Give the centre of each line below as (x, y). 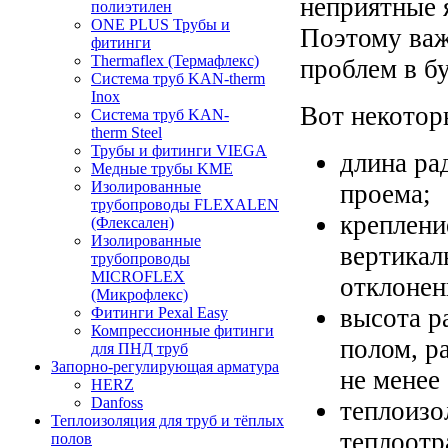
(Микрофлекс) (139, 294)
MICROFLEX (138, 276)
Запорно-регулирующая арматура (165, 366)
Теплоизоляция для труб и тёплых (167, 420)
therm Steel (126, 132)
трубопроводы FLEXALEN (185, 204)
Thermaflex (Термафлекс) (175, 60)
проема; (385, 193)
